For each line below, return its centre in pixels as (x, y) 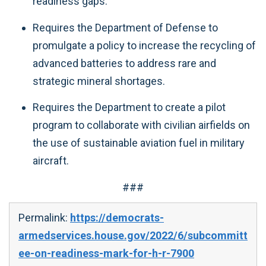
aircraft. (51, 161)
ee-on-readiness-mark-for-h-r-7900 (106, 253)
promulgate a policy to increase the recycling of (144, 45)
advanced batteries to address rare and (124, 63)
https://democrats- (117, 217)
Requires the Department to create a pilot (129, 107)
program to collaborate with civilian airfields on (141, 125)
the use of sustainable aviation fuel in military (139, 143)
